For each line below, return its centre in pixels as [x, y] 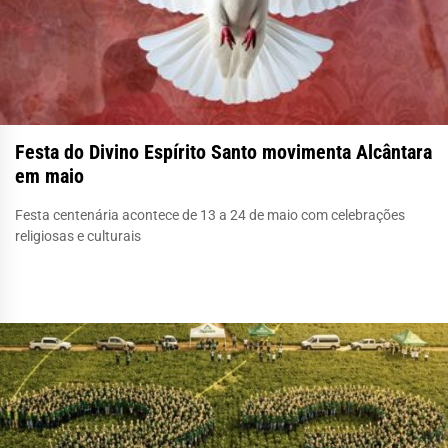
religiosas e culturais [78, 235]
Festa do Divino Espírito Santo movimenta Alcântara [223, 151]
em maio [49, 175]
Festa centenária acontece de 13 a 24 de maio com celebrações [210, 214]
